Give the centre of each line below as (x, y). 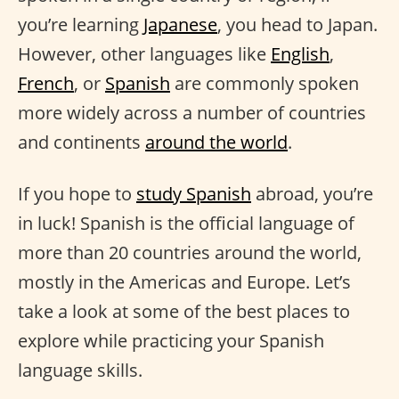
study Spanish (194, 194)
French (46, 83)
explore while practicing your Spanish (171, 341)
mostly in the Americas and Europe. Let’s (184, 282)
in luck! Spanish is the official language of (186, 223)
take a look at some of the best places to (184, 311)
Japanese (180, 24)
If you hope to (77, 194)
